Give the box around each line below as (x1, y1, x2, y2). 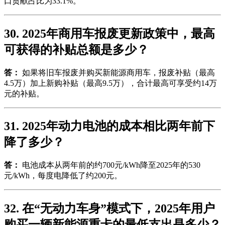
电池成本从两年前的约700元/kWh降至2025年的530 (20, 161, 200, 170)
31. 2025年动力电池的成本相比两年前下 (4, 120, 215, 133)
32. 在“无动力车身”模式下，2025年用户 (4, 202, 215, 215)
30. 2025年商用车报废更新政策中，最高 (4, 27, 215, 40)
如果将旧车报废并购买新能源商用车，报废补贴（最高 (20, 68, 215, 77)
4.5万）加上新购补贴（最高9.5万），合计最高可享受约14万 (4, 78, 217, 87)
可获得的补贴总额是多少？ (4, 43, 149, 56)
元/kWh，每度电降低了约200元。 (4, 171, 122, 180)
